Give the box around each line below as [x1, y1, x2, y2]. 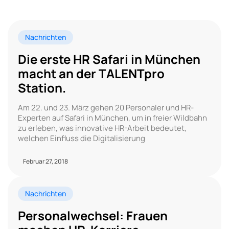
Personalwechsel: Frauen [18, 207, 168, 224]
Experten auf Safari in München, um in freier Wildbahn [18, 112, 207, 123]
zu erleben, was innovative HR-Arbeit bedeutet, [18, 122, 187, 133]
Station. [18, 79, 66, 96]
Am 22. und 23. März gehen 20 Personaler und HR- [18, 102, 194, 113]
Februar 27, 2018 [23, 156, 68, 166]
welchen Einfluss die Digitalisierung [18, 132, 145, 144]
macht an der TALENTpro [18, 64, 165, 82]
